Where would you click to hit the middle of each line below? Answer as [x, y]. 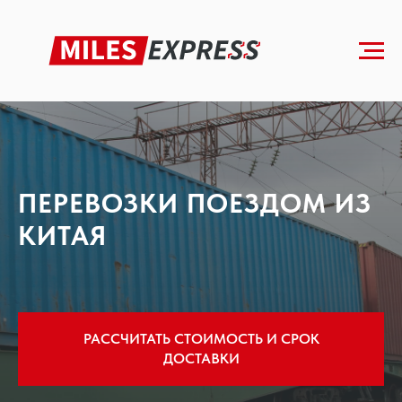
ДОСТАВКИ [201, 358]
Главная [61, 35]
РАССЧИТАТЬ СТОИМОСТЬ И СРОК [201, 338]
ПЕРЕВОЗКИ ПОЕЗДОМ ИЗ [195, 203]
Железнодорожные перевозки [163, 35]
